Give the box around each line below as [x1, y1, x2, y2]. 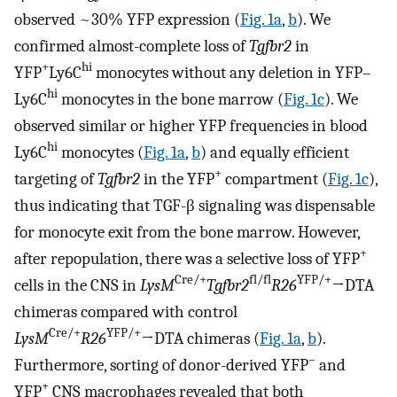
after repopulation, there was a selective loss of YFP [14, 248, 360, 269]
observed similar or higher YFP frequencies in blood [14, 115, 368, 136]
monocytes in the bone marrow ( [58, 89, 284, 109]
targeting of [14, 168, 97, 189]
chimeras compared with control [14, 301, 237, 322]
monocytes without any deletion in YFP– [92, 62, 371, 82]
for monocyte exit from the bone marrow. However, [14, 222, 360, 242]
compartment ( [222, 168, 328, 189]
